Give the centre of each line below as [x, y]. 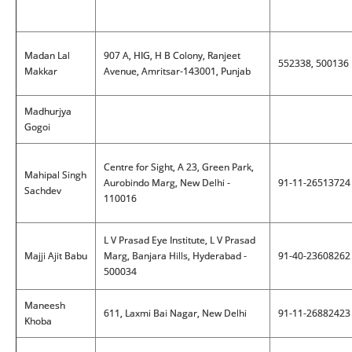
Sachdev [43, 191]
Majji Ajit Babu [56, 256]
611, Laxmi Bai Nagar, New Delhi [175, 313]
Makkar [41, 71]
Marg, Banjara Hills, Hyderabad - [175, 256]
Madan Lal [47, 55]
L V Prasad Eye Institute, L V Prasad [180, 240]
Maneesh [45, 305]
